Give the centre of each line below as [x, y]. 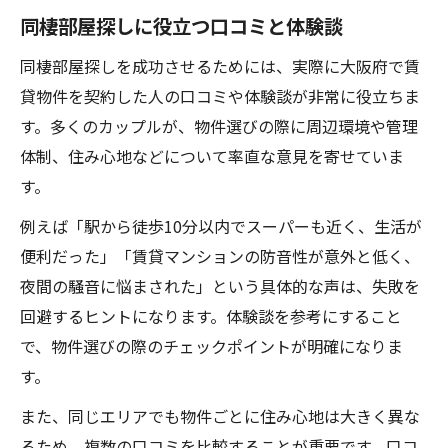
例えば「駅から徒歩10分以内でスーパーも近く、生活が [221, 226]
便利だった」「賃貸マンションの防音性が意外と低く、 [220, 256]
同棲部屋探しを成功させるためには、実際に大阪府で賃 [220, 66]
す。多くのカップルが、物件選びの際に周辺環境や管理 [219, 126]
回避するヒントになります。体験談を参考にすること [211, 316]
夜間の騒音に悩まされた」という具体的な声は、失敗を [220, 286]
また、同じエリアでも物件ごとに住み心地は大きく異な [220, 416]
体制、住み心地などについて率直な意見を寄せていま [212, 156]
